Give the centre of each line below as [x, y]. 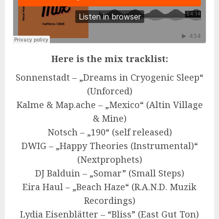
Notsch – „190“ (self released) [109, 132]
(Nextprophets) [109, 159]
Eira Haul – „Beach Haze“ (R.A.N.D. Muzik [109, 187]
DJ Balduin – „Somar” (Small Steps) [109, 173]
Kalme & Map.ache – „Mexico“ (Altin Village [109, 105]
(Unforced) [109, 91]
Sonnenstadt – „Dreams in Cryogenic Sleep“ [109, 77]
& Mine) [109, 118]
